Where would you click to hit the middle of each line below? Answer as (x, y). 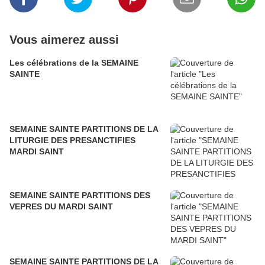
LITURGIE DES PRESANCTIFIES (72, 140)
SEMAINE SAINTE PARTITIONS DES (80, 195)
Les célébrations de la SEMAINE (74, 63)
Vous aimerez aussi (64, 40)
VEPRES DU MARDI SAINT (79, 207)
